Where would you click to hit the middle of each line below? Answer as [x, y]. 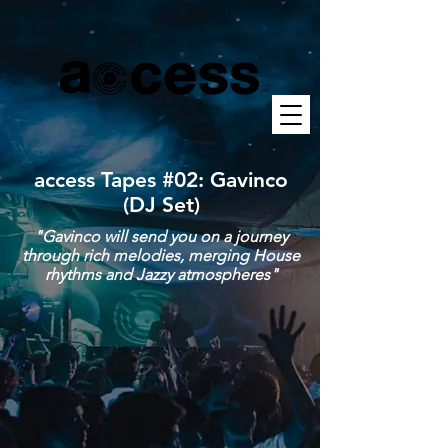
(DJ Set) [161, 204]
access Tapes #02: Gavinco [161, 179]
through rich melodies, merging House [161, 255]
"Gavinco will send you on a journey [161, 236]
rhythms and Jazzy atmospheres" [161, 274]
